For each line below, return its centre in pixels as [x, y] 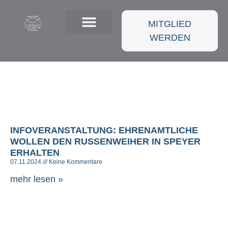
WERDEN [170, 37]
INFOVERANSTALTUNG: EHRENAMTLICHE [104, 130]
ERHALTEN [35, 153]
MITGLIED [170, 24]
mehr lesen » [37, 179]
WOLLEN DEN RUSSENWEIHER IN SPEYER [105, 141]
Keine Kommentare [75, 162]
